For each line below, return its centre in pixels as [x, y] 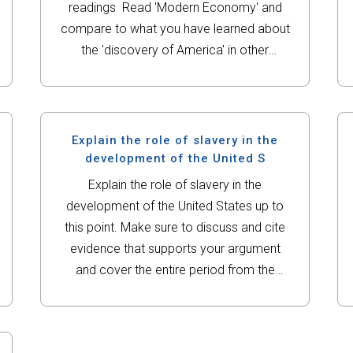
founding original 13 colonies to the [175, 291]
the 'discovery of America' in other [175, 50]
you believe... [175, 114]
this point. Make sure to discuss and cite [175, 227]
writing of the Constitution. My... [175, 312]
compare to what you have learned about [175, 29]
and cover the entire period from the [175, 270]
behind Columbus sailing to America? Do [175, 93]
